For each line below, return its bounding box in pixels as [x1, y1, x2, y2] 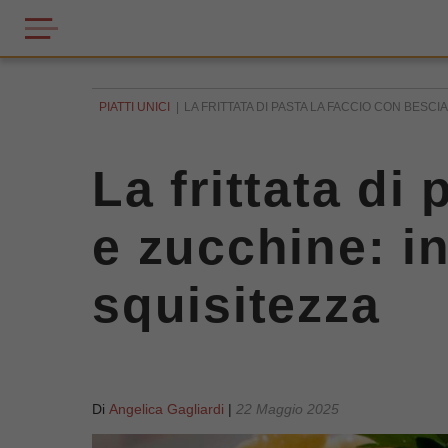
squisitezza [92, 277, 381, 333]
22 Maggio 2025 [236, 401, 339, 417]
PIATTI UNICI [99, 100, 170, 114]
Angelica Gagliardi [109, 401, 224, 417]
